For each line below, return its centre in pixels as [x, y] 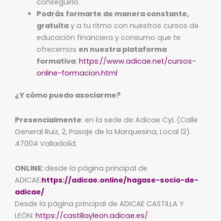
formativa [56, 61]
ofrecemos [57, 49]
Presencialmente [48, 120]
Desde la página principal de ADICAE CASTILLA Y [99, 203]
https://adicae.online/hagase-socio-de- [120, 180]
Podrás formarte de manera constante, [112, 14]
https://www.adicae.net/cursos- [137, 61]
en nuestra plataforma [122, 49]
